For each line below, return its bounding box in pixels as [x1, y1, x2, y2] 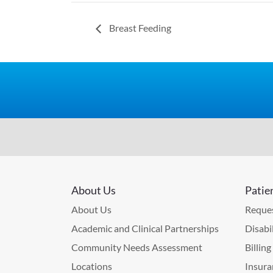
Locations [71, 260, 112, 272]
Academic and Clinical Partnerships [71, 222, 219, 234]
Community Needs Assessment [71, 241, 202, 253]
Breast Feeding [107, 21, 171, 34]
